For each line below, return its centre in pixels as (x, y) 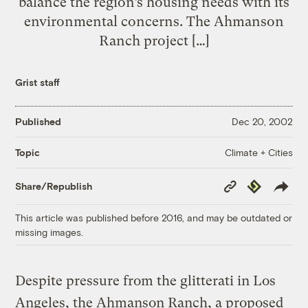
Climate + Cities (258, 152)
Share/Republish (54, 186)
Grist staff (38, 82)
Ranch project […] (154, 40)
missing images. (49, 232)
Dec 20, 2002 (262, 122)
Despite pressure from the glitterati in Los (146, 280)
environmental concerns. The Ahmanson (154, 21)
